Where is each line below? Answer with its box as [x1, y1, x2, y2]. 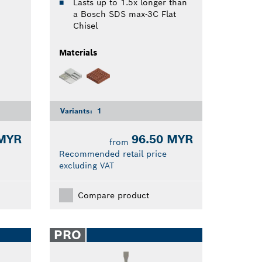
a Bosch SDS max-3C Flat [73, 8, 176, 19]
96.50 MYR [131, 132, 193, 147]
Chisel [73, 20, 98, 31]
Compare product [77, 190, 149, 201]
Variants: [60, 106, 95, 116]
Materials [58, 47, 97, 58]
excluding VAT [58, 160, 114, 171]
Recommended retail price [58, 149, 167, 160]
